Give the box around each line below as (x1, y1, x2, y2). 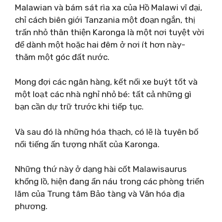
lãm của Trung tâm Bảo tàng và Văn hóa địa (15, 189, 185, 199)
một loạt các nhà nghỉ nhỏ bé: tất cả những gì (15, 89, 191, 99)
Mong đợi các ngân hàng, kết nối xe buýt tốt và (15, 77, 198, 87)
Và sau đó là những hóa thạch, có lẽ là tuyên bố (15, 126, 198, 137)
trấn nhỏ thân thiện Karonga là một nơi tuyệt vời (15, 27, 204, 37)
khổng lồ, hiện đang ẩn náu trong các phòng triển (15, 176, 204, 186)
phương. (15, 201, 48, 211)
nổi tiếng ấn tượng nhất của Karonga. (15, 139, 160, 149)
